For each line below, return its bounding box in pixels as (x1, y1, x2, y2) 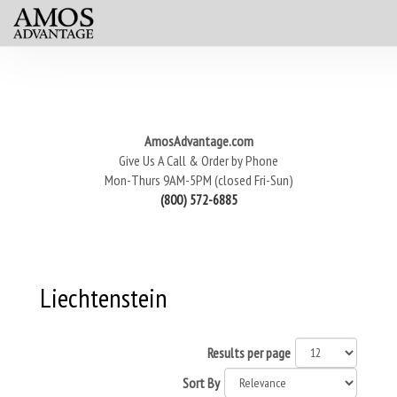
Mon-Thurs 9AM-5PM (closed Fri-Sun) (104, 171, 293, 189)
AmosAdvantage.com (144, 132, 253, 150)
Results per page (207, 344, 291, 362)
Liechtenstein (40, 280, 167, 315)
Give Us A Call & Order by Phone (119, 152, 278, 169)
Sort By (183, 374, 220, 392)
